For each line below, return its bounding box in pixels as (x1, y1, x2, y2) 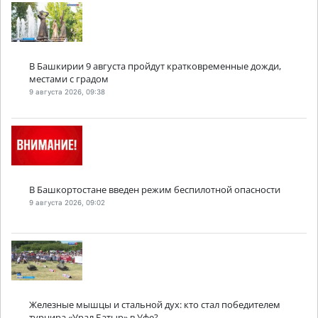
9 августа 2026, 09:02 (29, 198, 105, 207)
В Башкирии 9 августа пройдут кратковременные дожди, (29, 60, 281, 73)
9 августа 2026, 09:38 (29, 87, 105, 96)
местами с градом (29, 72, 109, 86)
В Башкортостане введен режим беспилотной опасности (29, 183, 280, 197)
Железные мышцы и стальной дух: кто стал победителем (29, 298, 280, 312)
